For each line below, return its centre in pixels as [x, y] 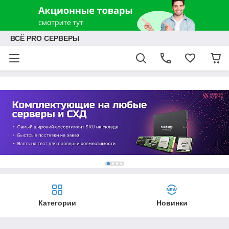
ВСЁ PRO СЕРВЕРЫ [45, 38]
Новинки [172, 203]
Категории [57, 203]
